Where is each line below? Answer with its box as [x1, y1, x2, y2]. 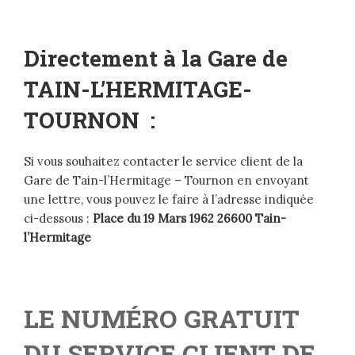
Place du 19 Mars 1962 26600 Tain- [93, 211, 286, 227]
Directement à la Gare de [24, 44, 288, 74]
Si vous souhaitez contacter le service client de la [24, 154, 303, 170]
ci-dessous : [24, 211, 93, 227]
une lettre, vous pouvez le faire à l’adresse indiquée [24, 192, 314, 208]
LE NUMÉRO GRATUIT [24, 301, 300, 336]
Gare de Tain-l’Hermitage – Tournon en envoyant [24, 173, 309, 189]
